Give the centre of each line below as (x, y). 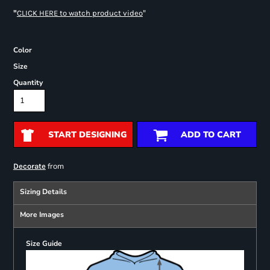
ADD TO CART (211, 135)
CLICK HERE (38, 13)
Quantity (28, 83)
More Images (42, 215)
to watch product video (101, 13)
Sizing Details (43, 192)
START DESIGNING (87, 135)
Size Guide (44, 244)
